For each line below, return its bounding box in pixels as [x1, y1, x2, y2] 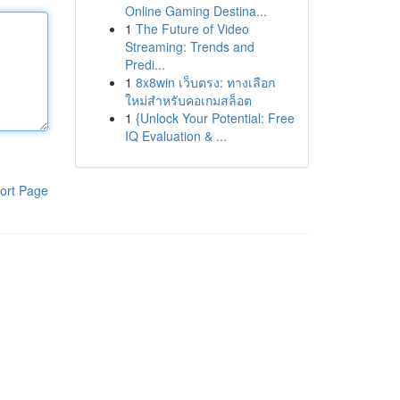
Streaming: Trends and [124, 37, 254, 55]
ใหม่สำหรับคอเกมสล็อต [124, 91, 252, 109]
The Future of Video [135, 20, 249, 37]
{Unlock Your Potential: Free [135, 109, 295, 127]
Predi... [124, 55, 165, 73]
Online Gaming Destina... [124, 2, 267, 20]
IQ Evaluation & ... [124, 127, 227, 145]
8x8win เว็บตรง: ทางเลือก [135, 73, 275, 91]
